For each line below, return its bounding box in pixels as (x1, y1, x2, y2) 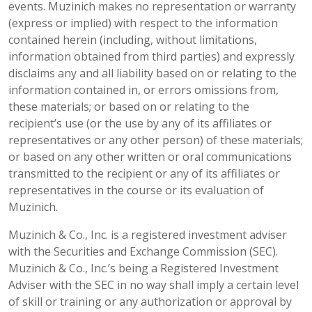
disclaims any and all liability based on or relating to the (8, 65, 297, 81)
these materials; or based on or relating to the (8, 98, 249, 114)
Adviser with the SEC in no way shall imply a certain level (8, 276, 299, 292)
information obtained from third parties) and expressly (8, 48, 295, 64)
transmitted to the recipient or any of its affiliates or (8, 165, 280, 181)
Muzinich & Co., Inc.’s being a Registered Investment (8, 260, 279, 276)
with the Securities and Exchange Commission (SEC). (8, 243, 278, 259)
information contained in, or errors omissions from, (8, 81, 279, 97)
